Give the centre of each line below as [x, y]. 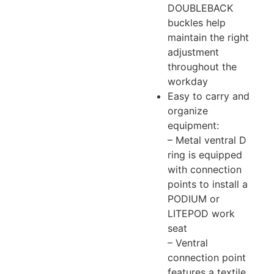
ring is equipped [205, 154]
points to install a [208, 184]
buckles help [197, 22]
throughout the [202, 66]
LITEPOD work [201, 213]
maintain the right [208, 37]
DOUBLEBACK [200, 8]
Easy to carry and [209, 96]
